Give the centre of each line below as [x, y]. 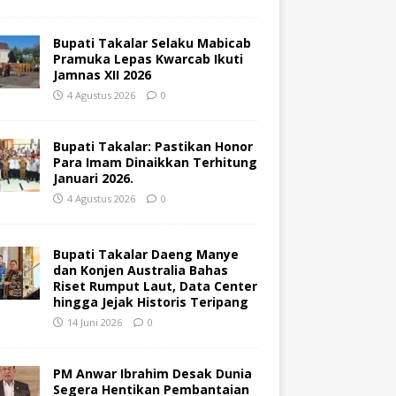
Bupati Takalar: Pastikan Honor [152, 146]
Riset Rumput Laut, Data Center [155, 286]
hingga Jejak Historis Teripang [150, 301]
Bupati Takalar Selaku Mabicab [152, 42]
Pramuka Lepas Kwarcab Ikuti [148, 58]
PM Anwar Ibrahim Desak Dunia [152, 373]
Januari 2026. [93, 178]
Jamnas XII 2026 [102, 74]
